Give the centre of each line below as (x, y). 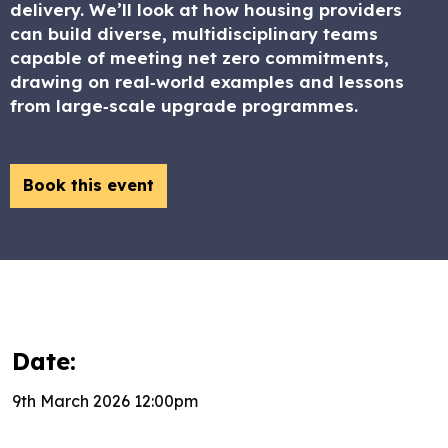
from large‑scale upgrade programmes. (184, 105)
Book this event (88, 185)
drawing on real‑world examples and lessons (207, 81)
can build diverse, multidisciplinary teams (194, 33)
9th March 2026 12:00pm (105, 401)
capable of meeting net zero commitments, (199, 57)
